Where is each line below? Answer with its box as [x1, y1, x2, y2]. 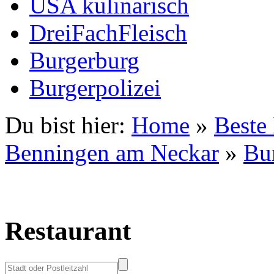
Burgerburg [29, 46, 139, 73]
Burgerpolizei [29, 74, 161, 101]
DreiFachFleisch [29, 19, 187, 46]
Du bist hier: [5, 111, 125, 138]
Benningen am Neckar [5, 139, 219, 166]
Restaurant [5, 216, 131, 245]
